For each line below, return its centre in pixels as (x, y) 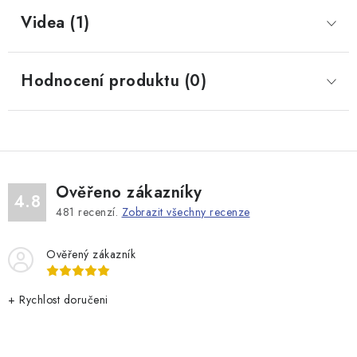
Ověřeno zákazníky (129, 192)
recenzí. (98, 212)
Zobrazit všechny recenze (186, 212)
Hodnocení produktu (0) (114, 81)
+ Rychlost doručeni (58, 300)
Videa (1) (55, 23)
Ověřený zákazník (91, 254)
